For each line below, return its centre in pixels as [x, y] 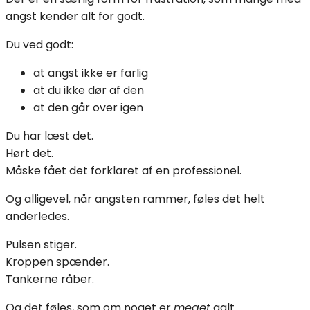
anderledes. [37, 216]
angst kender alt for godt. [75, 16]
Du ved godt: [39, 44]
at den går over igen [88, 107]
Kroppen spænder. [57, 262]
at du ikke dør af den [89, 90]
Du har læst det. [49, 136]
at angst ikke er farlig [91, 73]
